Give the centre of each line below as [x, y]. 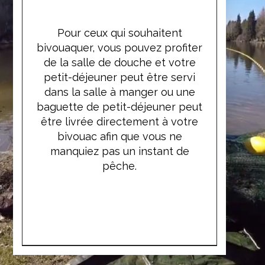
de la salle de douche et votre [119, 62]
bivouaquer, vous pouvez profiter [120, 48]
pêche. [120, 166]
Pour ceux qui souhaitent [119, 33]
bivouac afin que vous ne [119, 136]
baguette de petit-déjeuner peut [120, 107]
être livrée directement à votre [120, 122]
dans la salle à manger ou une [119, 92]
